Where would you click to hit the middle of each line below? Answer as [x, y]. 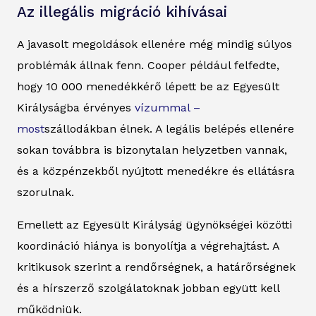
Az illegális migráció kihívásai [122, 12]
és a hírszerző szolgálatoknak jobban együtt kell [148, 288]
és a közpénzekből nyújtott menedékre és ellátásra [156, 171]
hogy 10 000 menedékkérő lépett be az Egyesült [148, 86]
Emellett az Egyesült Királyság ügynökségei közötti [154, 224]
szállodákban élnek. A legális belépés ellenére [169, 128]
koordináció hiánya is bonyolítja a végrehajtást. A [148, 245]
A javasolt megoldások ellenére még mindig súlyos [154, 44]
